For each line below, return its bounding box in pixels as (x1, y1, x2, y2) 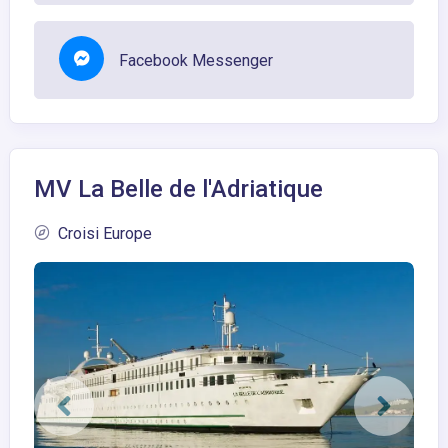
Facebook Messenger (119, 50, 273, 70)
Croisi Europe (54, 223, 152, 243)
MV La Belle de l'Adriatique (34, 174, 323, 203)
